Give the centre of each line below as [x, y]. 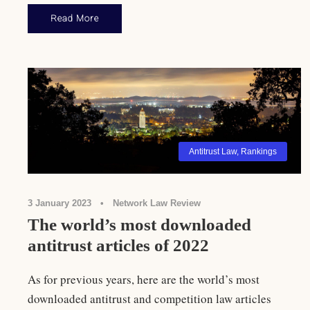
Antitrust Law [212, 152]
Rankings [258, 152]
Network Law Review [157, 203]
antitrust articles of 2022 [118, 246]
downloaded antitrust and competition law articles [149, 299]
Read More [75, 18]
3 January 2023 [60, 203]
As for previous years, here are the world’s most [144, 280]
